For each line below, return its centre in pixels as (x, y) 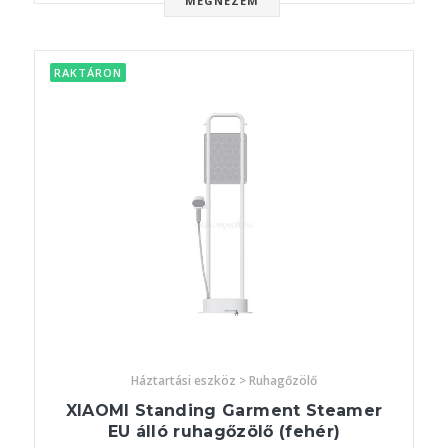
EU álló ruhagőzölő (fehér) (224, 432)
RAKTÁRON (88, 73)
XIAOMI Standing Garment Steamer (224, 411)
